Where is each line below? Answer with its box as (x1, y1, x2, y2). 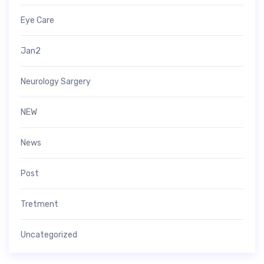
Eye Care (21, 15, 54, 25)
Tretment (21, 199, 58, 209)
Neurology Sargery (21, 76, 91, 87)
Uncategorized (21, 229, 77, 240)
